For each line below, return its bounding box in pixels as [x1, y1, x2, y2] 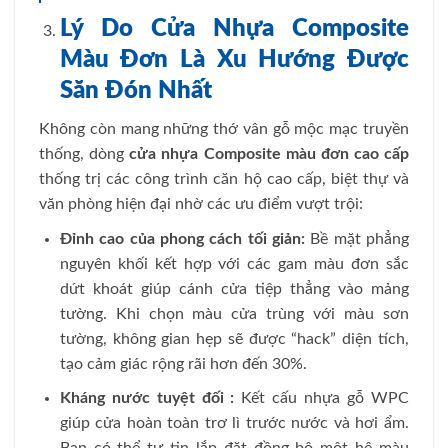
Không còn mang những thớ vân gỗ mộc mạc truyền [39, 120, 409, 137]
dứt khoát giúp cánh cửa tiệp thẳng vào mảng [59, 280, 409, 297]
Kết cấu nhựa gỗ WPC [234, 390, 410, 407]
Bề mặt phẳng [304, 230, 410, 247]
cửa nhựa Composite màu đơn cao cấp [129, 145, 409, 162]
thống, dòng [39, 145, 130, 162]
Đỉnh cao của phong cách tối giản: [59, 230, 305, 247]
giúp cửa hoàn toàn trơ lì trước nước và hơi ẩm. [59, 415, 409, 432]
